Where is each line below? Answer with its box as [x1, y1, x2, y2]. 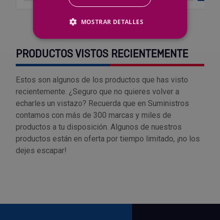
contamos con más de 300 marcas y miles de [16, 110, 171, 120]
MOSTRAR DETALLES [81, 18, 143, 26]
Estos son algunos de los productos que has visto [16, 75, 188, 85]
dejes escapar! [16, 146, 67, 156]
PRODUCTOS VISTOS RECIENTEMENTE [16, 48, 188, 62]
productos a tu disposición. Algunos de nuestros [16, 122, 182, 132]
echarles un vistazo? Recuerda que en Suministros [16, 99, 189, 109]
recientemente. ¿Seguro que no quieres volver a [16, 87, 179, 97]
